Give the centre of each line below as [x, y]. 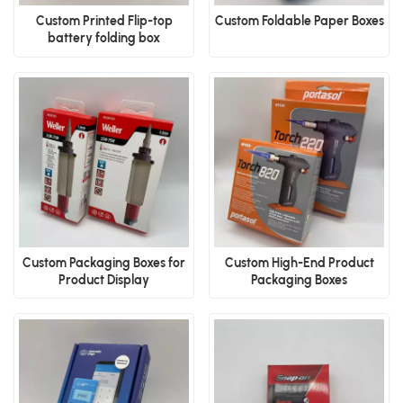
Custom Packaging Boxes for [104, 263]
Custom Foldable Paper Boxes [299, 22]
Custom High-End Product [299, 263]
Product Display [104, 280]
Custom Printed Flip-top [104, 22]
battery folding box [104, 39]
